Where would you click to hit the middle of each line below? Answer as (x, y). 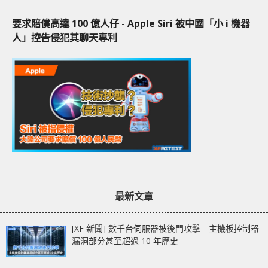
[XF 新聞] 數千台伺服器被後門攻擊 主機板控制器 (165, 228)
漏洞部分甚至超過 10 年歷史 (125, 240)
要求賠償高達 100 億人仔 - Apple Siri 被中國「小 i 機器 (131, 23)
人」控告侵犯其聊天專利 (65, 37)
